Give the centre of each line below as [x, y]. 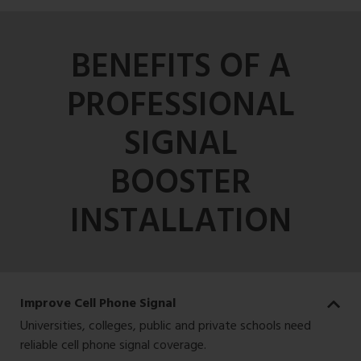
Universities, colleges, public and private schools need [166, 325]
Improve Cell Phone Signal [98, 302]
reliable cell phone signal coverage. [113, 344]
